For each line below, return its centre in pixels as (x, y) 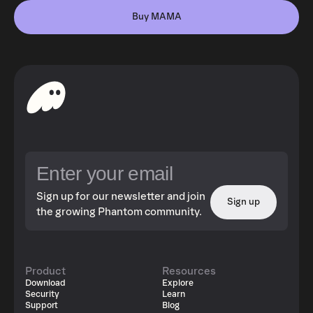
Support (42, 306)
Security (42, 294)
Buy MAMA (156, 17)
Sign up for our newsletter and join (121, 196)
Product (45, 271)
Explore (177, 283)
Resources (189, 271)
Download (45, 283)
